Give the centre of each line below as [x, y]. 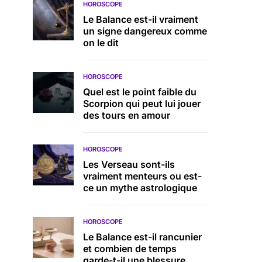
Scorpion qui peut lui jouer [142, 104]
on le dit [101, 43]
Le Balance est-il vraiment [141, 19]
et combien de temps [130, 249]
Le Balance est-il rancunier [142, 237]
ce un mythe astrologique [140, 188]
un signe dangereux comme [145, 31]
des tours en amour [127, 115]
